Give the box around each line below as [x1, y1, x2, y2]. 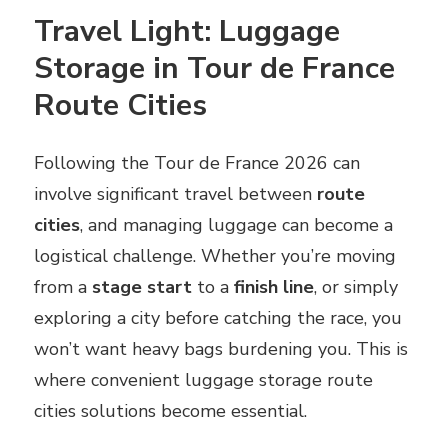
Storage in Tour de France [34, 47, 395, 89]
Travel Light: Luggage [34, 10, 340, 52]
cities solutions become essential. [34, 399, 307, 424]
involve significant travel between [34, 182, 317, 207]
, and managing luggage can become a [80, 213, 393, 238]
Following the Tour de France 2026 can [34, 151, 360, 176]
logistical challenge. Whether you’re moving [34, 244, 396, 269]
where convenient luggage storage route [34, 368, 373, 393]
